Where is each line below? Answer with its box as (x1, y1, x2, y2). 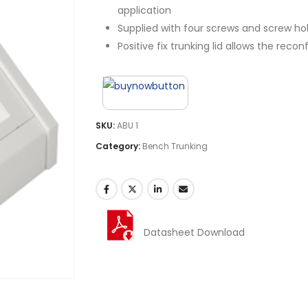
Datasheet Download (144, 225, 245, 239)
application (118, 3, 171, 17)
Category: (96, 140, 142, 152)
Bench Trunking (142, 140, 208, 152)
